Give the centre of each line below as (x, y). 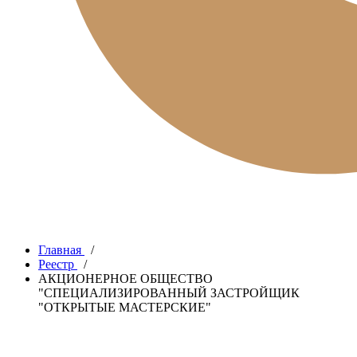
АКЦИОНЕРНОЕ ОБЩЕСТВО (126, 279)
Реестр (56, 264)
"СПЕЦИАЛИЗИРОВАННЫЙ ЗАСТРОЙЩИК (169, 293)
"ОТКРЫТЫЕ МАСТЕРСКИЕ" (125, 307)
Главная (60, 250)
